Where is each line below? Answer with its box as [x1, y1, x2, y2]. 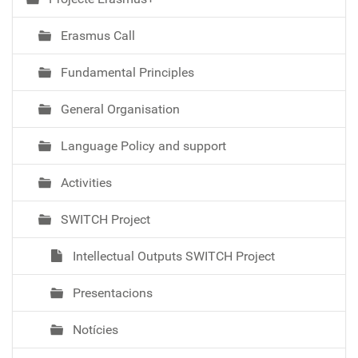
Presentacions [70, 285, 153, 301]
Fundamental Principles [58, 65, 194, 81]
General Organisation [58, 101, 180, 117]
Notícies [70, 322, 118, 338]
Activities [58, 175, 112, 191]
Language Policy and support [58, 138, 226, 154]
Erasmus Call [58, 28, 135, 44]
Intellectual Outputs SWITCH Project [70, 249, 275, 265]
